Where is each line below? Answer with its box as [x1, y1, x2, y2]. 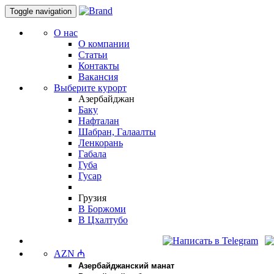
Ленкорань [78, 138, 123, 148]
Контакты [78, 61, 119, 71]
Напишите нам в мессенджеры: [29, 235, 160, 246]
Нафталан [78, 116, 119, 126]
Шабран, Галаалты [78, 127, 156, 137]
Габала [78, 149, 106, 159]
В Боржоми [78, 204, 126, 214]
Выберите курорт [54, 83, 127, 93]
